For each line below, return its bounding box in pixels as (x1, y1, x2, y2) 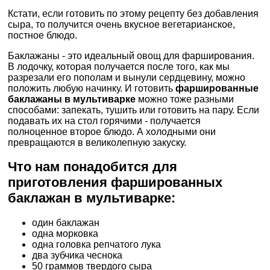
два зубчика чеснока (32, 250, 122, 260)
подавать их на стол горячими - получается (8, 115, 201, 126)
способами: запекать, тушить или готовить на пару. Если (8, 104, 259, 115)
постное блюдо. (8, 30, 77, 40)
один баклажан (32, 217, 99, 228)
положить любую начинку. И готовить (8, 83, 175, 93)
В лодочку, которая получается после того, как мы (8, 61, 230, 72)
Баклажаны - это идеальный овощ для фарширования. (8, 50, 254, 61)
